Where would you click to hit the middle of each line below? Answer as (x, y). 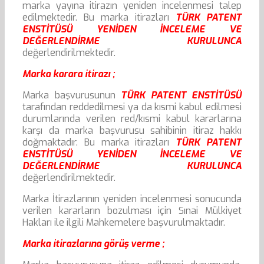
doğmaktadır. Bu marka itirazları (99, 143)
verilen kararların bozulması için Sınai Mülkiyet (132, 211)
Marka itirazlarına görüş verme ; (93, 244)
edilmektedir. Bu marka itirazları (99, 18)
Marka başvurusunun (72, 95)
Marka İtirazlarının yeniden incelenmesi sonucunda (132, 199)
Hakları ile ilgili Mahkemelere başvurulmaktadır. (124, 223)
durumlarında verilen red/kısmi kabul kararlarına (132, 119)
